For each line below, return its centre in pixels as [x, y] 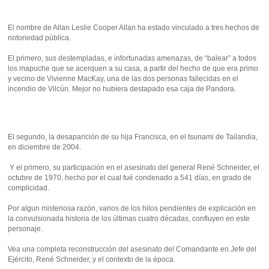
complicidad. [29, 188]
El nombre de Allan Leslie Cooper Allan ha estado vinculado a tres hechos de [134, 28]
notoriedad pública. [40, 38]
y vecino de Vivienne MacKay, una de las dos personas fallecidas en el [123, 79]
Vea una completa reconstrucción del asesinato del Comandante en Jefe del [132, 249]
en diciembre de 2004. [45, 147]
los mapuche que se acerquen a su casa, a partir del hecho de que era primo [133, 68]
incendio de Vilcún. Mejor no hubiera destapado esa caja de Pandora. [122, 89]
